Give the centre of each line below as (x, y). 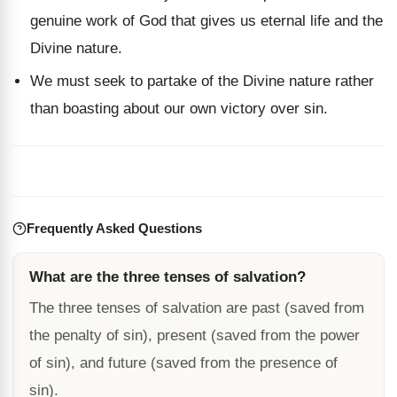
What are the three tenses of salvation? (167, 277)
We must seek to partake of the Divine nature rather (202, 81)
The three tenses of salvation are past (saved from (197, 308)
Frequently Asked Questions (114, 228)
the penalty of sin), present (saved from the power (195, 335)
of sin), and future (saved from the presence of (183, 363)
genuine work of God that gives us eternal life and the (206, 21)
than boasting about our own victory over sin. (179, 109)
